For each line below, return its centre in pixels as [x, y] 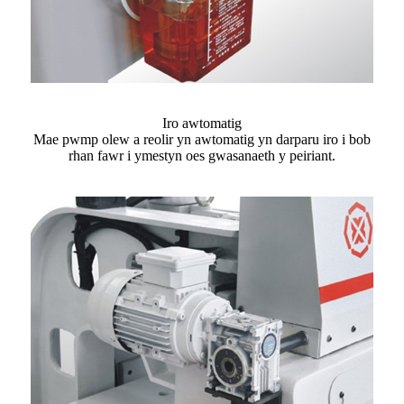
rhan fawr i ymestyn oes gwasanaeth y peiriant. [202, 156]
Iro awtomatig [202, 124]
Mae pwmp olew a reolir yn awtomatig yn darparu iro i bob [202, 140]
